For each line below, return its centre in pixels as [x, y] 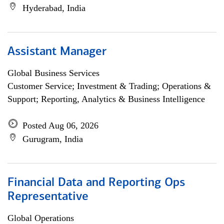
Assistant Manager [57, 52]
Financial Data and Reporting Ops [96, 183]
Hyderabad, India [54, 8]
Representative [48, 197]
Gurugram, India [53, 139]
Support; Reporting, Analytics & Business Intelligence [106, 99]
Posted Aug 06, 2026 [60, 125]
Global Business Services [53, 73]
